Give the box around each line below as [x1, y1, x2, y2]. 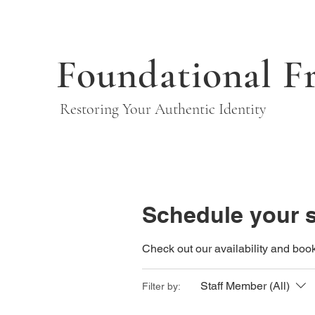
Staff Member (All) [200, 279, 290, 292]
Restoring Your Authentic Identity [56, 100, 266, 118]
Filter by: [142, 280, 181, 292]
